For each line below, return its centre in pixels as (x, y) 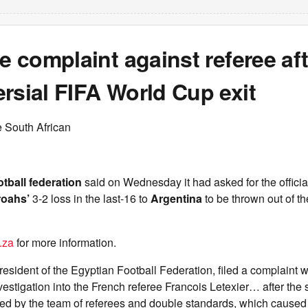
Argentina (178, 198)
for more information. (65, 242)
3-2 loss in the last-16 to (91, 198)
